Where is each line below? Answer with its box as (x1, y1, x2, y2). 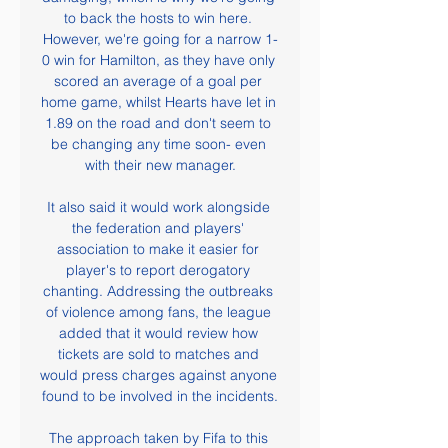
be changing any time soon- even (50, 135, 266, 153)
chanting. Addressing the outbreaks (43, 282, 273, 300)
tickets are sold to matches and (57, 345, 259, 363)
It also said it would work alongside (46, 198, 270, 216)
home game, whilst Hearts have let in (40, 93, 276, 111)
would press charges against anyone (40, 366, 277, 384)
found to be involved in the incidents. (42, 387, 278, 405)
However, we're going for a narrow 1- (42, 30, 278, 48)
